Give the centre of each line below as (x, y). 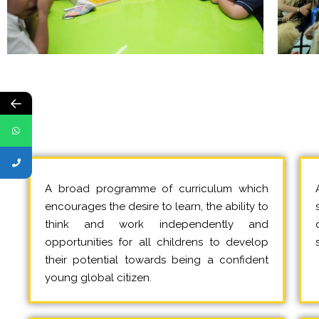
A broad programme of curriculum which (157, 188)
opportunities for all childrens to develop (157, 242)
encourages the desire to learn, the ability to (157, 206)
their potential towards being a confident (157, 260)
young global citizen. (98, 277)
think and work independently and (157, 224)
